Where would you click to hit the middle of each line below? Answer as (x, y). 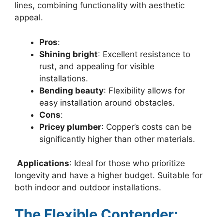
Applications (43, 163)
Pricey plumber (70, 127)
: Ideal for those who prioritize (127, 163)
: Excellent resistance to (144, 54)
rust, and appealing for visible (97, 66)
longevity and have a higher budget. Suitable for (108, 176)
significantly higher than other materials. (117, 139)
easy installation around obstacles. (107, 102)
